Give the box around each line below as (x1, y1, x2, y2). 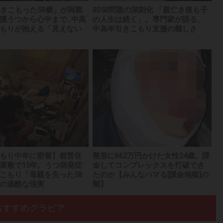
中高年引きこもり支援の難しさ (93, 24, 198, 33)
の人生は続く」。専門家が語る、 (93, 15, 205, 24)
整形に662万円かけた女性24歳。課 (93, 151, 210, 160)
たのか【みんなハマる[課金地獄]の (93, 170, 209, 179)
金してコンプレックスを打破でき (93, 161, 205, 170)
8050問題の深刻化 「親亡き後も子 (93, 5, 208, 14)
